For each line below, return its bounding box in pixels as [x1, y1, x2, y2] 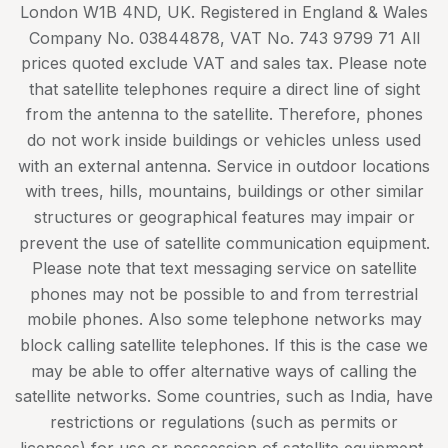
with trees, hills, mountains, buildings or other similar [24, 181, 424, 202]
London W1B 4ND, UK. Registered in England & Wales [20, 2, 428, 23]
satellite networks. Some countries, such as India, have [15, 386, 433, 407]
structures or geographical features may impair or [33, 207, 415, 228]
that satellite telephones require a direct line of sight [28, 79, 420, 100]
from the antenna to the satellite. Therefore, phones [25, 104, 423, 125]
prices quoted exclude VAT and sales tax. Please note [21, 53, 427, 74]
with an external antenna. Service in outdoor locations [18, 156, 430, 177]
